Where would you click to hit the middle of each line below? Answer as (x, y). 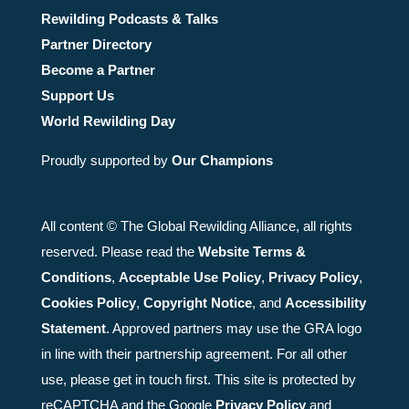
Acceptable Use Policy (189, 278)
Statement (73, 329)
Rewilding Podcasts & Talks (129, 19)
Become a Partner (98, 70)
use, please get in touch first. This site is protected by (198, 380)
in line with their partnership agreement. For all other (194, 354)
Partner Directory (96, 45)
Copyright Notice (197, 303)
